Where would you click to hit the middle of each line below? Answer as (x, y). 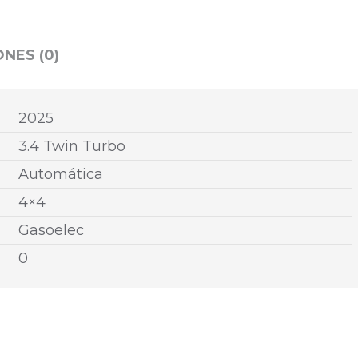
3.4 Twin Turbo (72, 147)
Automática (61, 175)
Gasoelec (51, 231)
